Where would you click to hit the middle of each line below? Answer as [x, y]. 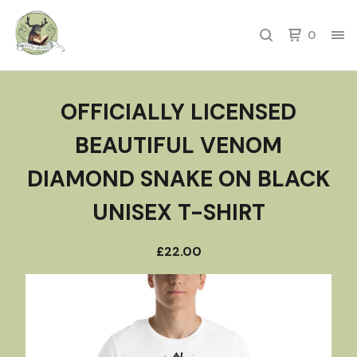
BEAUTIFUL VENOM [178, 145]
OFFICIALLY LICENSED [178, 112]
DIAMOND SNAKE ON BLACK [178, 179]
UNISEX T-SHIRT [178, 212]
